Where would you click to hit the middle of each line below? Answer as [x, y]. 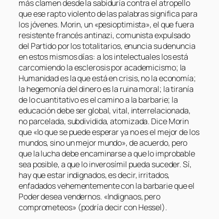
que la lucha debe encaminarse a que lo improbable [107, 154]
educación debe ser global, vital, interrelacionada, [105, 111]
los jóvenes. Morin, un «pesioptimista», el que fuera [106, 25]
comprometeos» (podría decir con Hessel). [93, 208]
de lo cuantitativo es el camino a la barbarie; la [99, 100]
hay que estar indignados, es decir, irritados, [94, 175]
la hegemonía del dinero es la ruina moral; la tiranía [106, 89]
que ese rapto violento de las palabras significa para [108, 14]
